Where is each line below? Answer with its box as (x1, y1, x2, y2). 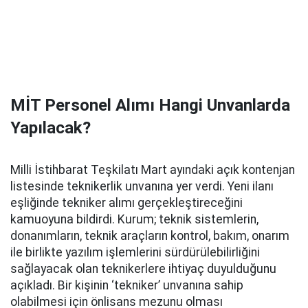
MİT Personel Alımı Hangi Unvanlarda (10, 96, 290, 115)
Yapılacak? (10, 118, 91, 137)
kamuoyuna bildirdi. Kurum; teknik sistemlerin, (10, 212, 258, 226)
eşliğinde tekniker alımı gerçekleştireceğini (10, 196, 243, 210)
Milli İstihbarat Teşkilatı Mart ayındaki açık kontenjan (10, 163, 295, 177)
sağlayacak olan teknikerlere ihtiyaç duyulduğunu (10, 262, 276, 276)
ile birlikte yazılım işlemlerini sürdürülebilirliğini (10, 245, 260, 259)
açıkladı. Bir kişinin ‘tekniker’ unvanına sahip (10, 278, 243, 292)
